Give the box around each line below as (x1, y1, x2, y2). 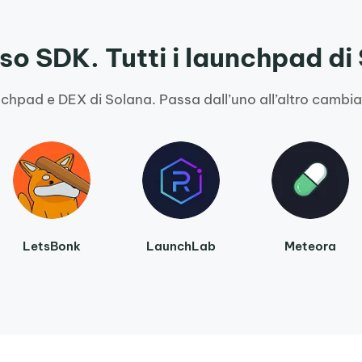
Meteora (284, 238, 336, 255)
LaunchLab (146, 238, 216, 255)
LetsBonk (23, 238, 81, 255)
